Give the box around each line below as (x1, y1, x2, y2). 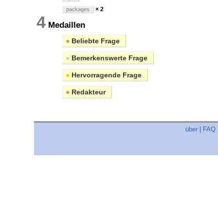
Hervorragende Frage (70, 71, 142, 79)
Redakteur (70, 88, 106, 96)
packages (66, 6, 90, 13)
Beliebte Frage (70, 37, 120, 45)
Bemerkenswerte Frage (70, 54, 147, 62)
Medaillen (46, 20, 117, 30)
